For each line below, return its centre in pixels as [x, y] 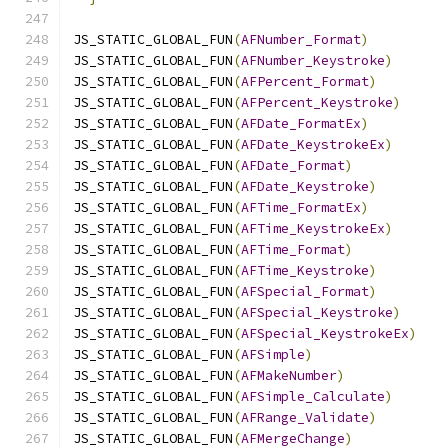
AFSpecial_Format [305, 291]
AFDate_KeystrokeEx [313, 144]
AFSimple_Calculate [313, 396]
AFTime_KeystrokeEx [313, 228]
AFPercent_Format [305, 81]
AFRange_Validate [305, 417]
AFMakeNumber [289, 375]
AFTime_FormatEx [301, 207]
